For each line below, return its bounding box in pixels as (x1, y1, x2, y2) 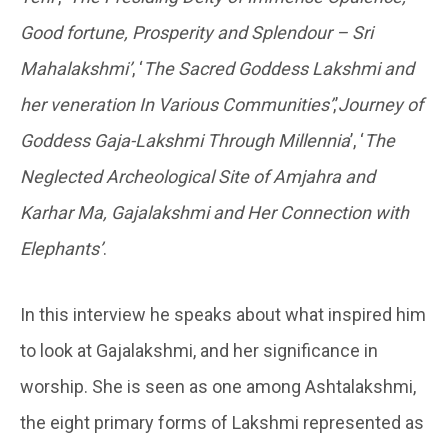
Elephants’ (20, 237, 103, 259)
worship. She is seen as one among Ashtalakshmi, (20, 375, 416, 397)
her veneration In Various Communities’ (20, 93, 333, 115)
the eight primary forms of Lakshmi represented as (20, 411, 424, 433)
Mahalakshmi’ (20, 57, 132, 79)
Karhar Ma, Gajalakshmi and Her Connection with (20, 201, 409, 223)
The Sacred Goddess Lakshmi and (143, 57, 414, 79)
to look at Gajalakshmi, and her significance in (20, 339, 378, 361)
